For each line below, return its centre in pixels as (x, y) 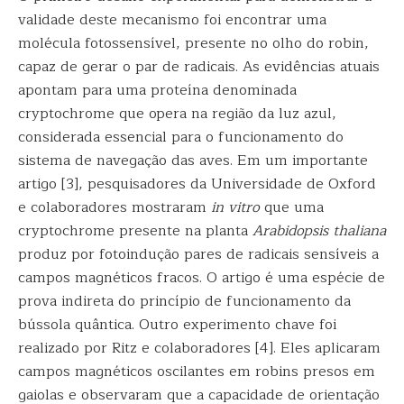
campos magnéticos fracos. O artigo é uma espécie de (202, 278)
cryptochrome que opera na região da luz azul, (177, 114)
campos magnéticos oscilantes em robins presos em (197, 372)
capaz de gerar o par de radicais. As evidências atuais (199, 67)
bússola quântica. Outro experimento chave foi (177, 325)
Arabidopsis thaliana (319, 231)
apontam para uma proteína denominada (157, 90)
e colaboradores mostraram (115, 207)
